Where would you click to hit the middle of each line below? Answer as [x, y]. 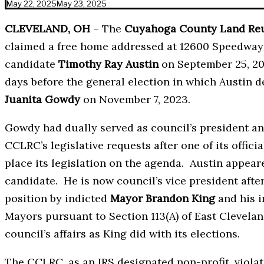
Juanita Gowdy [42, 100]
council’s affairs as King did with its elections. [122, 234]
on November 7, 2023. [135, 100]
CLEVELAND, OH [47, 29]
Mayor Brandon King [164, 199]
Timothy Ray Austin [108, 64]
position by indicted [57, 199]
